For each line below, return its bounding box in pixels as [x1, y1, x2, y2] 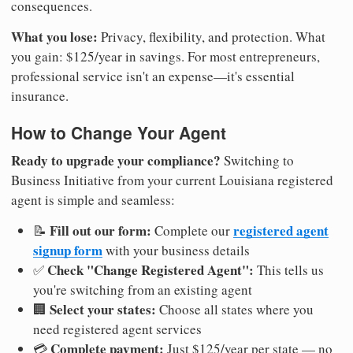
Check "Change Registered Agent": [47, 260, 254, 281]
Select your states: [50, 299, 156, 320]
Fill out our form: [50, 221, 151, 241]
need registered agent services [33, 320, 202, 339]
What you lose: [11, 26, 98, 46]
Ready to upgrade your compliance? [11, 150, 221, 171]
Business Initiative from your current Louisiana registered [11, 171, 333, 190]
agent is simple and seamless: [11, 191, 175, 210]
